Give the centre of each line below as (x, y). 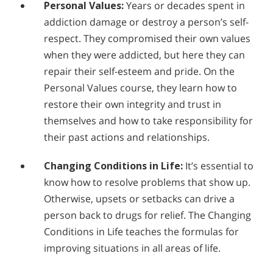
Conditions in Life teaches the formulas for (141, 232)
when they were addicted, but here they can (144, 55)
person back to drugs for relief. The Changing (147, 215)
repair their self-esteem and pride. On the (139, 72)
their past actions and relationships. (127, 137)
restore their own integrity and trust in (133, 105)
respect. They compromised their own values (147, 39)
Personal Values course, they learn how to (140, 88)
